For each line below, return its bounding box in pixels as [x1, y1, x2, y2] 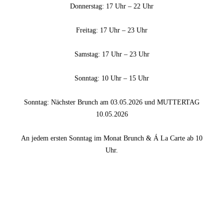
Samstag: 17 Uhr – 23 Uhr [74, 50, 149, 58]
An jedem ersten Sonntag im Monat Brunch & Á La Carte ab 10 [21, 134, 203, 142]
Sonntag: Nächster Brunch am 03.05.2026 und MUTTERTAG [24, 98, 200, 106]
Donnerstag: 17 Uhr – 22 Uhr [70, 2, 154, 10]
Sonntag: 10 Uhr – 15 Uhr [74, 74, 149, 82]
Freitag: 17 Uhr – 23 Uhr [76, 26, 148, 34]
